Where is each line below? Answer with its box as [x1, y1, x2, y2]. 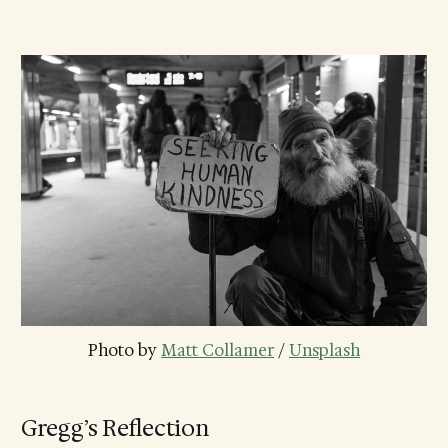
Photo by [88, 339, 161, 361]
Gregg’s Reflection [20, 412, 209, 443]
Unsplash [289, 339, 360, 361]
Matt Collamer [161, 339, 274, 361]
